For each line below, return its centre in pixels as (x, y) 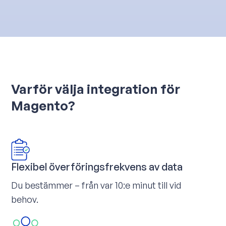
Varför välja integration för (96, 89)
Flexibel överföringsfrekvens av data (97, 167)
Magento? (43, 106)
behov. (25, 200)
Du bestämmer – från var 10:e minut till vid (96, 185)
